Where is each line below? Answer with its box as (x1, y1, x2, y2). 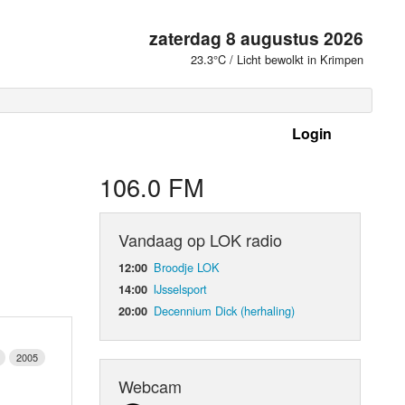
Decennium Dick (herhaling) (154, 301, 296, 319)
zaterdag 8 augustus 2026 (149, 25, 364, 51)
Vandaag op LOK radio (118, 227, 283, 251)
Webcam (118, 373, 183, 398)
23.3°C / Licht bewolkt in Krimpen (191, 51, 364, 68)
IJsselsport (154, 279, 208, 297)
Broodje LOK (154, 258, 221, 276)
